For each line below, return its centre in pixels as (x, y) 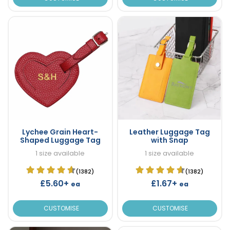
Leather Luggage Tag (169, 132)
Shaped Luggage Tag (60, 140)
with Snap (169, 140)
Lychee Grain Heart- (60, 132)
